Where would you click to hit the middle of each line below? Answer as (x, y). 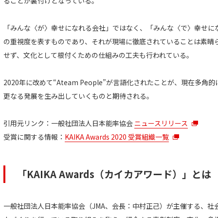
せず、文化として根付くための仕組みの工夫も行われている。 (98, 55)
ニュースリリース (161, 123)
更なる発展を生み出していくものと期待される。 (78, 96)
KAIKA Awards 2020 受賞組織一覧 (117, 137)
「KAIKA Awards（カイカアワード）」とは (114, 174)
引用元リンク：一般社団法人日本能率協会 (69, 123)
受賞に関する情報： (34, 137)
